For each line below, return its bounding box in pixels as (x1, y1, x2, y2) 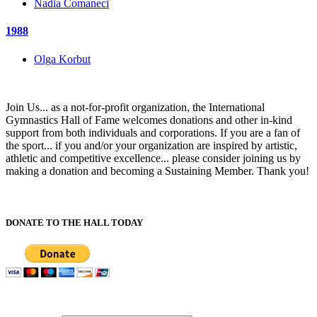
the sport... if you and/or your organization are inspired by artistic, (6, 139, 297, 151)
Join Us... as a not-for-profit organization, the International (6, 100, 265, 113)
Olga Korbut (34, 52, 91, 65)
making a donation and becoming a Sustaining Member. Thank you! (6, 164, 309, 177)
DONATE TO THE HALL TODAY (6, 217, 143, 228)
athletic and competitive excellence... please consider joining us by (6, 151, 301, 164)
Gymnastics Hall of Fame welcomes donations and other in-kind (6, 113, 292, 126)
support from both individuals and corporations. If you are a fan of (6, 126, 300, 139)
